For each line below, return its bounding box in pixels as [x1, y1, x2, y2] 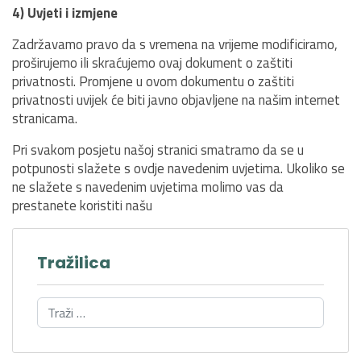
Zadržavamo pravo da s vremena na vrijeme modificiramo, [12, 34, 338, 55]
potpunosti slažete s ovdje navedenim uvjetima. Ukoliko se [12, 158, 345, 179]
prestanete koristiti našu [12, 195, 152, 216]
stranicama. [12, 108, 77, 129]
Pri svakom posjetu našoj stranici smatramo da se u [12, 139, 304, 160]
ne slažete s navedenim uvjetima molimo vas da [12, 176, 284, 197]
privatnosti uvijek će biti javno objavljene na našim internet [12, 89, 340, 110]
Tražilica [37, 251, 110, 274]
